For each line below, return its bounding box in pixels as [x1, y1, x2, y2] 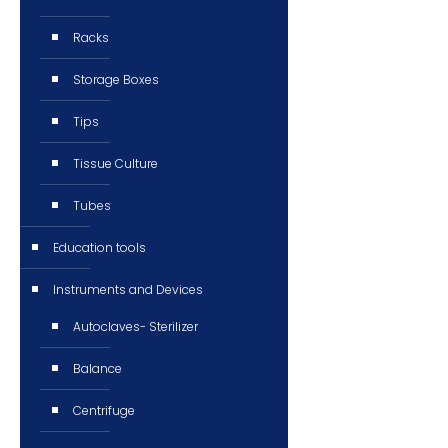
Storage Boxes [73, 71, 159, 88]
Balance [73, 360, 122, 377]
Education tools [53, 239, 146, 256]
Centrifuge [73, 402, 135, 419]
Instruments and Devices [53, 281, 203, 298]
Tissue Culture [73, 155, 158, 172]
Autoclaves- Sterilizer [73, 318, 198, 335]
